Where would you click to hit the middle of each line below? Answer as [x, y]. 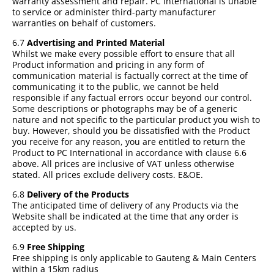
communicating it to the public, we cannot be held [116, 86]
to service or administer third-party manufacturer [114, 12]
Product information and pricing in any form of [108, 64]
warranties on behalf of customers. [84, 23]
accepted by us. [44, 227]
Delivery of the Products [78, 194]
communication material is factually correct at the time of [130, 75]
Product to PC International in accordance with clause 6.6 [129, 152]
